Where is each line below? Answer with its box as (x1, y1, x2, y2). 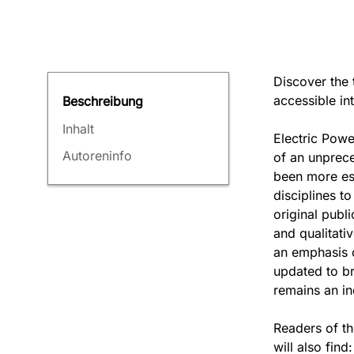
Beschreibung (62, 92, 143, 109)
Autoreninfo (62, 148, 132, 164)
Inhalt (62, 120, 94, 137)
